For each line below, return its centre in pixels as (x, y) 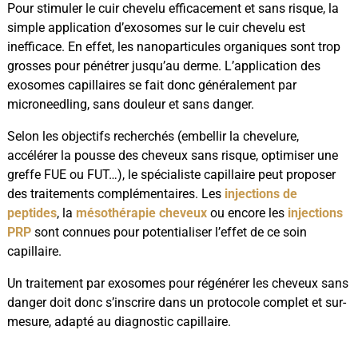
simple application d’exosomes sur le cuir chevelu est (156, 28)
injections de (261, 194)
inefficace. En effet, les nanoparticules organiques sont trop (173, 47)
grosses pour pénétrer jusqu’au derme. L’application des (163, 66)
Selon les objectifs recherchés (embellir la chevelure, (153, 137)
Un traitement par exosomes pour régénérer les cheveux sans (177, 284)
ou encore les (247, 213)
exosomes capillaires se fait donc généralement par (151, 86)
